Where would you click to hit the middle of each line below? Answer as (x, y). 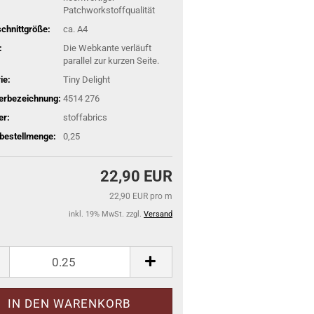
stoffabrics (85, 117)
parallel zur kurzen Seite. (111, 60)
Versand (158, 214)
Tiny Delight (86, 79)
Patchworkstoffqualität (109, 10)
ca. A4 (75, 29)
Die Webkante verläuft (107, 48)
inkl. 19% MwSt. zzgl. (106, 214)
